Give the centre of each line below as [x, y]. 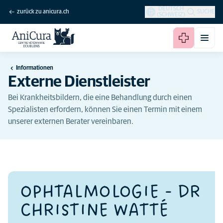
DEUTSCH [171, 9]
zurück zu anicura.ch [43, 12]
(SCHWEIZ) [171, 15]
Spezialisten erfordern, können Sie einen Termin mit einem [105, 110]
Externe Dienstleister [79, 82]
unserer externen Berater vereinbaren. [71, 121]
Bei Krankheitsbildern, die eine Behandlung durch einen [100, 98]
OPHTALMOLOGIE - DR [110, 192]
